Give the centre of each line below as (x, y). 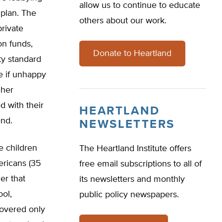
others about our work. (123, 21)
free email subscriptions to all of (140, 164)
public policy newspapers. (129, 195)
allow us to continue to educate (140, 5)
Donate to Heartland (132, 54)
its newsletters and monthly (132, 179)
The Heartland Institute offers (135, 149)
